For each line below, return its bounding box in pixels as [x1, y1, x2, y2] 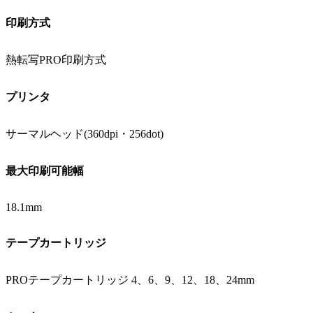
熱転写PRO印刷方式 [6, 53, 106, 66]
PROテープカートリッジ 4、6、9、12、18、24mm [6, 273, 254, 286]
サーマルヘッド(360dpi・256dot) [6, 127, 163, 140]
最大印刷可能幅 [6, 164, 84, 177]
